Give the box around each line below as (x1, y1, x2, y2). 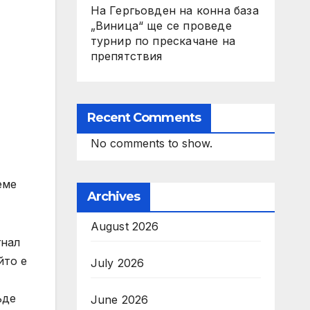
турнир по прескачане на (90, 34, 236, 48)
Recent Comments (86, 110, 201, 125)
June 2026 (90, 293, 149, 307)
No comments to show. (90, 136, 212, 150)
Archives (86, 189, 140, 204)
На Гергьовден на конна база (90, 3, 259, 17)
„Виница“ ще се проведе (90, 19, 232, 33)
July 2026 (90, 256, 145, 270)
